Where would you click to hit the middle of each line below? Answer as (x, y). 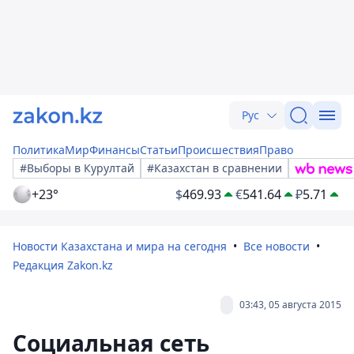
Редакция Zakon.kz (63, 265)
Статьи (159, 150)
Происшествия (218, 150)
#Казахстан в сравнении (215, 168)
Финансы (115, 150)
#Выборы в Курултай (77, 168)
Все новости (277, 246)
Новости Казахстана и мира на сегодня (120, 246)
